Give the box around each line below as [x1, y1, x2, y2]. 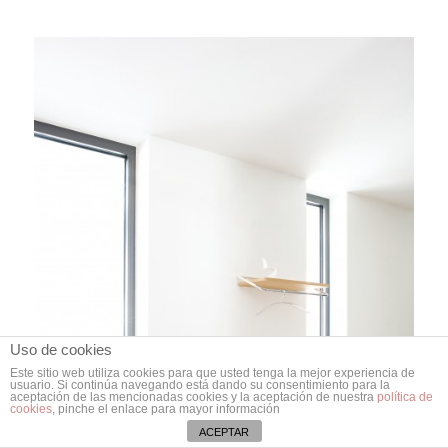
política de [377, 390, 433, 404]
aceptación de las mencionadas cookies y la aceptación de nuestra [10, 390, 377, 404]
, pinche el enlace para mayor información [52, 402, 280, 416]
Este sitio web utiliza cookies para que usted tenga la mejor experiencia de [10, 366, 415, 380]
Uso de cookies [10, 341, 112, 358]
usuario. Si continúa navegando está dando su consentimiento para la [10, 378, 390, 392]
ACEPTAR [199, 426, 249, 438]
